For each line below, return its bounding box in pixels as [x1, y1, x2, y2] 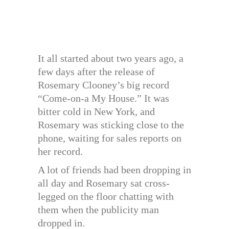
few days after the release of [38, 66, 155, 78]
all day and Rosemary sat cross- [38, 177, 170, 189]
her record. [38, 146, 83, 157]
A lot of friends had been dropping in [38, 164, 191, 176]
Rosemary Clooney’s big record [38, 79, 169, 91]
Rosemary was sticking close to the [38, 119, 184, 131]
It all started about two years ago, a [38, 53, 184, 64]
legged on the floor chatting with [38, 191, 174, 202]
